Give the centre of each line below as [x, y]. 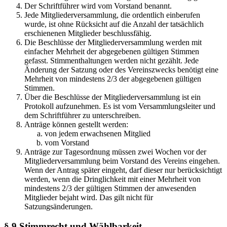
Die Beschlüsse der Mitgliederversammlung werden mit [113, 43]
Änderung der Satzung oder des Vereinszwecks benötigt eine [121, 70]
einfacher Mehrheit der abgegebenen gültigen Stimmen [112, 52]
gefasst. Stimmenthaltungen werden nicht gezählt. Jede [111, 61]
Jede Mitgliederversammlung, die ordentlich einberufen [112, 15]
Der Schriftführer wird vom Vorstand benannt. [98, 6]
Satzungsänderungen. [59, 207]
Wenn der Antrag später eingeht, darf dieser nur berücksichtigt [123, 170]
